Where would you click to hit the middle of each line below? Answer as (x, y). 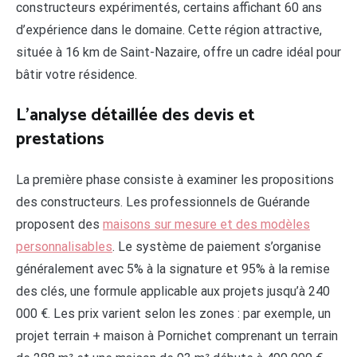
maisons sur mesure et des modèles (206, 225)
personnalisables (64, 247)
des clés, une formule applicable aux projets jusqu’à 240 (173, 292)
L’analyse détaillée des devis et (135, 116)
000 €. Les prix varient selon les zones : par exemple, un (173, 314)
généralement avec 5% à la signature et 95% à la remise (173, 269)
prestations (60, 140)
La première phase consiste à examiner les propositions (175, 180)
